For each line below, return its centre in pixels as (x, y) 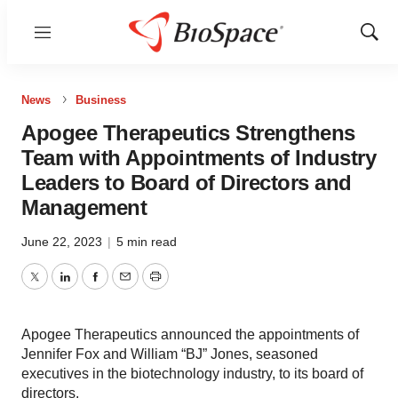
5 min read (147, 242)
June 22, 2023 (64, 242)
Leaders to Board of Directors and (187, 183)
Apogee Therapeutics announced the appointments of (190, 334)
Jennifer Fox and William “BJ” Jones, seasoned (170, 354)
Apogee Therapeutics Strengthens (188, 133)
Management (84, 207)
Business (101, 100)
